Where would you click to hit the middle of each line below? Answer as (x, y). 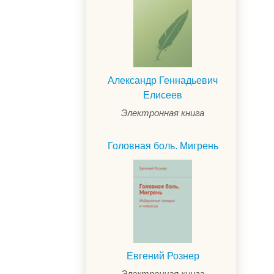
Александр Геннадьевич (163, 80)
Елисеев (163, 95)
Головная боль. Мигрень (163, 146)
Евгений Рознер (163, 256)
